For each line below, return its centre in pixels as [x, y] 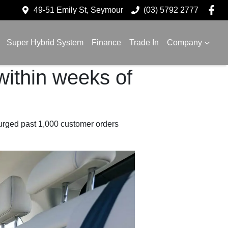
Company [184, 42]
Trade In [144, 42]
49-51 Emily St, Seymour [78, 10]
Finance [106, 42]
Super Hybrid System [45, 42]
